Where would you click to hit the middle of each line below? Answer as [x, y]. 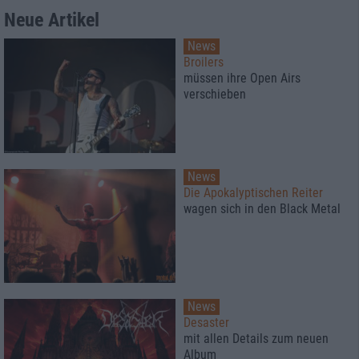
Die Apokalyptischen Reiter [253, 192]
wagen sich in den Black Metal [262, 208]
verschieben [215, 95]
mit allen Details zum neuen [256, 339]
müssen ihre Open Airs [242, 79]
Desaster [206, 323]
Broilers [204, 63]
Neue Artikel [52, 20]
